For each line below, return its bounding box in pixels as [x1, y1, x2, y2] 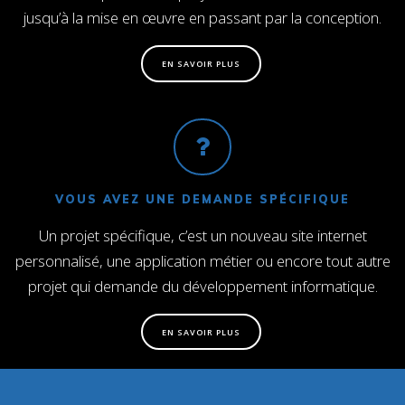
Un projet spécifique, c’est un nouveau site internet [38, 225, 367, 247]
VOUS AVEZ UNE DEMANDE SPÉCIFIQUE [55, 193, 350, 207]
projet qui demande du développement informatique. [27, 276, 378, 297]
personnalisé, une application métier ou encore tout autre [14, 250, 391, 272]
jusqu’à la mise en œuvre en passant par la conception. [24, 7, 381, 29]
